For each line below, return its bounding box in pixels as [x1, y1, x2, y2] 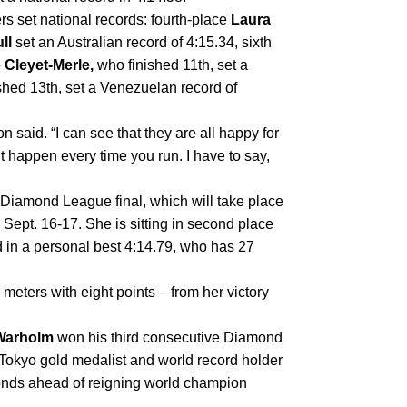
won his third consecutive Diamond [54, 330, 283, 346]
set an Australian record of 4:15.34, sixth [12, 35, 272, 51]
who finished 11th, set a [97, 57, 248, 74]
